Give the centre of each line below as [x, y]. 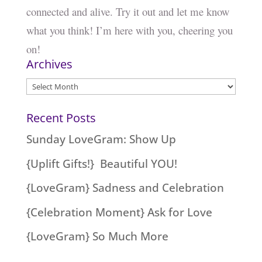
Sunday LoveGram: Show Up [101, 139]
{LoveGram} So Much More [97, 237]
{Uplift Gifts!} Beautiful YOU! [101, 163]
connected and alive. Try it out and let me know [127, 12]
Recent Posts [61, 118]
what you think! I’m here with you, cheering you [129, 30]
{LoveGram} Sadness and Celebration [125, 188]
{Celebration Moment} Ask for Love [119, 212]
